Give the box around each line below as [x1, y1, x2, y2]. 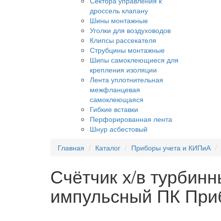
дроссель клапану [90, 5, 148, 16]
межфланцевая [90, 84, 140, 95]
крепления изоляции [90, 65, 157, 75]
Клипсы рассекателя [90, 35, 156, 45]
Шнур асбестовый [90, 124, 147, 134]
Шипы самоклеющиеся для [90, 55, 179, 65]
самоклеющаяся [90, 94, 144, 105]
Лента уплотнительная [90, 74, 163, 85]
